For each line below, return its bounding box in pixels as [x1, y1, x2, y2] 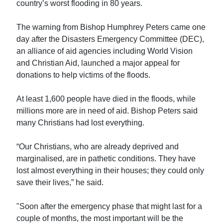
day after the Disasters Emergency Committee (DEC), [16, 34, 205, 43]
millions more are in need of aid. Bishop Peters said [16, 106, 198, 115]
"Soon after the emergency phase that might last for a [16, 202, 203, 211]
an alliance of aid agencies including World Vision [16, 46, 193, 55]
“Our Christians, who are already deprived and [16, 142, 179, 151]
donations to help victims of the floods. [16, 70, 151, 79]
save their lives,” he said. [16, 178, 104, 187]
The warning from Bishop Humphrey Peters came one [16, 22, 206, 31]
